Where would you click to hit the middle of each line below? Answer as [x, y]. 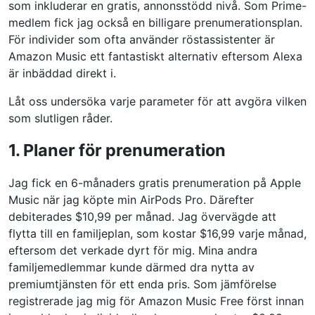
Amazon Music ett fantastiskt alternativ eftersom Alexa [155, 56]
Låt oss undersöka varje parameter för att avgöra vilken [157, 101]
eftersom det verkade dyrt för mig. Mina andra [133, 250]
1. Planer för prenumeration [117, 150]
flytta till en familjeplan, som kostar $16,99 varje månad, [157, 233]
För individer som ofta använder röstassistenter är [142, 39]
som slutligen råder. [60, 118]
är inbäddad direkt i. [62, 73]
